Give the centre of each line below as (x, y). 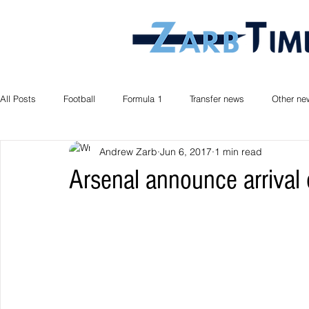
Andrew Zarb (128, 151)
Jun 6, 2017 (186, 151)
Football (79, 99)
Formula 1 (142, 99)
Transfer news (217, 99)
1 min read (238, 151)
